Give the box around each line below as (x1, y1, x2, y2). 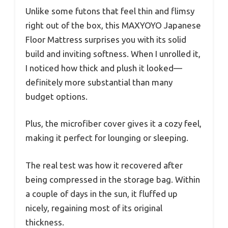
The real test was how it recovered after (25, 160, 183, 170)
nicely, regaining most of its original (25, 203, 162, 213)
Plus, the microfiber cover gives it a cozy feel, (25, 119, 202, 129)
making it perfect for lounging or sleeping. (25, 133, 188, 143)
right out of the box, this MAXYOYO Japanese (25, 20, 201, 30)
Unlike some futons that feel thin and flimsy (25, 6, 194, 16)
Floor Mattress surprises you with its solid (25, 34, 186, 44)
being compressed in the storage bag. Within (25, 174, 200, 184)
